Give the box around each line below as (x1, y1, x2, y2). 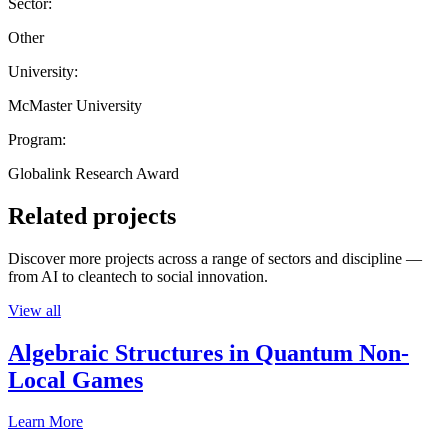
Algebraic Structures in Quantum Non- (8, 339, 409, 366)
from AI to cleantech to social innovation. (8, 267, 268, 285)
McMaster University (8, 96, 142, 114)
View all (8, 301, 61, 319)
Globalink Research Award (8, 164, 179, 182)
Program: (8, 130, 66, 148)
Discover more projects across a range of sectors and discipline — (8, 249, 422, 267)
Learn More (8, 413, 83, 431)
